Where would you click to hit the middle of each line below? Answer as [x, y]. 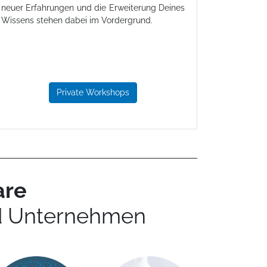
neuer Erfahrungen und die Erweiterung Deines [93, 8]
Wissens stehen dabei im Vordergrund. [77, 21]
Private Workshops [93, 93]
